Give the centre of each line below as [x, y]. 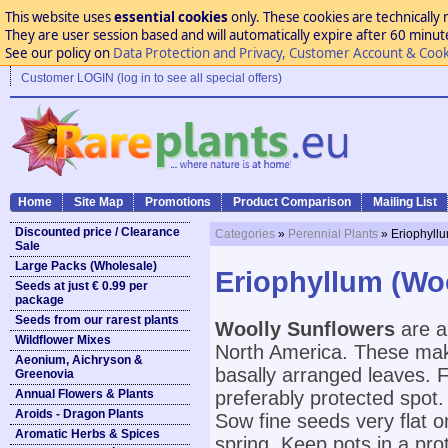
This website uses [59, 17]
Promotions [178, 202]
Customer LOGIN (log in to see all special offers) [151, 78]
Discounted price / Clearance [97, 232]
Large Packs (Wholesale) [86, 266]
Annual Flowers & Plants [84, 394]
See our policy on [58, 53]
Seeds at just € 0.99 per [81, 286]
